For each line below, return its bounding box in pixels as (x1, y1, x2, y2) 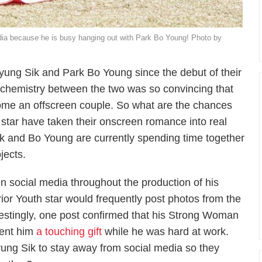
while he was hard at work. (102, 226, 229, 237)
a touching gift (36, 226, 102, 237)
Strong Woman (168, 209, 239, 221)
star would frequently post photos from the (42, 193, 242, 205)
